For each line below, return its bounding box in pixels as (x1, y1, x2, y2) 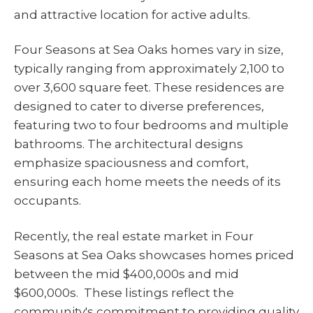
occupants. (14, 194, 81, 208)
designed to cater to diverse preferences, (14, 99, 264, 114)
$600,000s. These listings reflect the (14, 286, 234, 300)
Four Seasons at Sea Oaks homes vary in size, (14, 43, 284, 57)
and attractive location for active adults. (14, 7, 250, 22)
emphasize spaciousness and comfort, (14, 156, 249, 170)
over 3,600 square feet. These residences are (14, 80, 284, 95)
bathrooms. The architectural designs (14, 137, 243, 152)
